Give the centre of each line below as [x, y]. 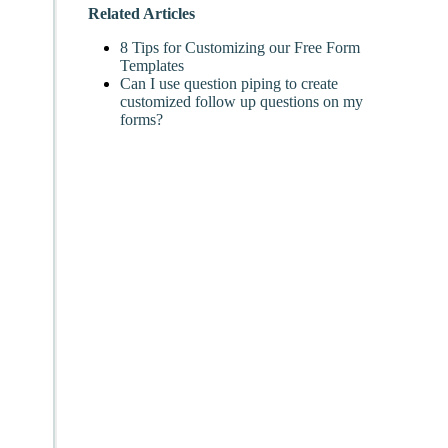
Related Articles [141, 14]
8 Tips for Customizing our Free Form [240, 48]
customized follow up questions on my [241, 102]
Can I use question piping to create [229, 84]
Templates [152, 66]
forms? [141, 120]
